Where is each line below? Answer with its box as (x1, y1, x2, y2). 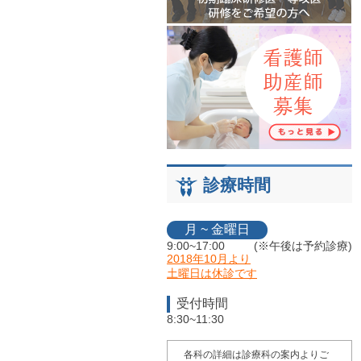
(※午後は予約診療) (254, 239, 352, 252)
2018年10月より (167, 252, 251, 265)
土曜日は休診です (167, 267, 257, 280)
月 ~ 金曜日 (185, 222, 250, 236)
